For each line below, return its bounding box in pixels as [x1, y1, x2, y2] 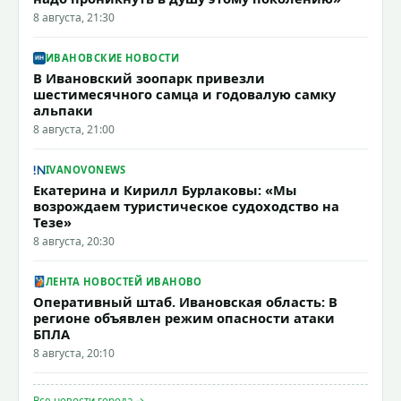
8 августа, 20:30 [33, 233, 115, 249]
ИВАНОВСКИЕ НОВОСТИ [46, 51, 180, 65]
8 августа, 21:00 [33, 121, 115, 137]
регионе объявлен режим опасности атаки [33, 308, 335, 327]
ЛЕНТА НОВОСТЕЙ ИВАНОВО [46, 275, 202, 289]
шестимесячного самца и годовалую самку [33, 84, 336, 103]
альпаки [33, 100, 93, 119]
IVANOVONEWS [46, 163, 126, 177]
